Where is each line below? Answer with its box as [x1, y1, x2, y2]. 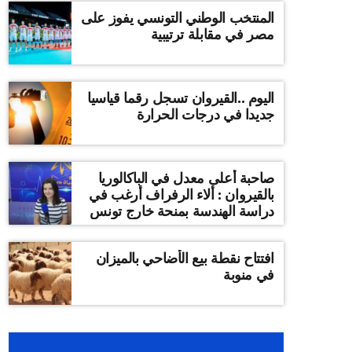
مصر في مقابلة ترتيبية [150, 25, 274, 42]
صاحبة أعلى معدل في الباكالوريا [97, 169, 204, 186]
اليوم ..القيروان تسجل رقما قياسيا [86, 89, 274, 106]
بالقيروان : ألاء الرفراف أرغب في [89, 185, 274, 203]
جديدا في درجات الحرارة [136, 105, 274, 123]
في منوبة [222, 266, 274, 283]
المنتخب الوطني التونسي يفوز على [81, 9, 274, 26]
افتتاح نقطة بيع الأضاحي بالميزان [95, 249, 274, 266]
